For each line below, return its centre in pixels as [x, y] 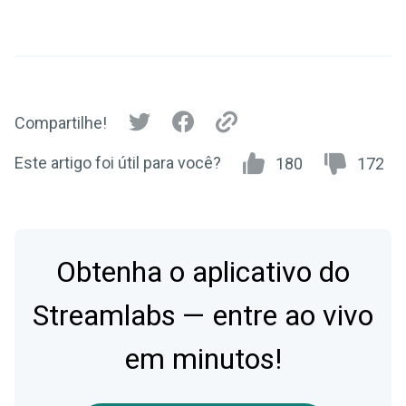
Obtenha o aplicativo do [203, 272]
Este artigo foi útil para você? [118, 162]
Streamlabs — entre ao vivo [203, 315]
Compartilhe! [61, 123]
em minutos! [203, 359]
